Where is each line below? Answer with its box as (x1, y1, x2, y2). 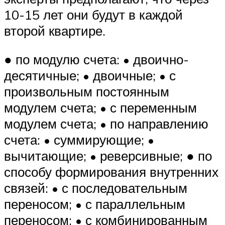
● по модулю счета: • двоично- (4, 51, 189, 68)
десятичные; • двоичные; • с (4, 67, 176, 84)
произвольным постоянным (4, 83, 169, 100)
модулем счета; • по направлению (4, 116, 208, 132)
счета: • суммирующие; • (4, 132, 154, 148)
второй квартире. (4, 22, 105, 39)
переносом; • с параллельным (4, 196, 185, 212)
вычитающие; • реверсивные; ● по (4, 148, 212, 164)
